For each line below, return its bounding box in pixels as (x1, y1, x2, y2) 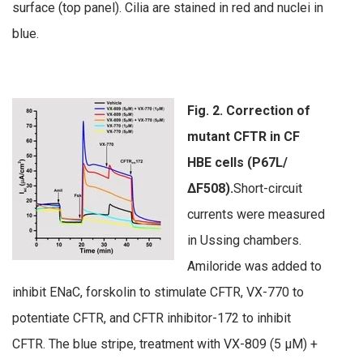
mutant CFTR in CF (187, 128, 300, 144)
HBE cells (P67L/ (187, 154, 288, 170)
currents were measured (187, 206, 325, 222)
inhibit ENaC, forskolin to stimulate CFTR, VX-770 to (12, 284, 304, 300)
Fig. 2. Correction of (187, 102, 310, 118)
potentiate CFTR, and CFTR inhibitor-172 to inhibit (12, 310, 291, 326)
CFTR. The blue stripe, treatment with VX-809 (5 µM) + (12, 335, 318, 352)
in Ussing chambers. (187, 232, 301, 248)
